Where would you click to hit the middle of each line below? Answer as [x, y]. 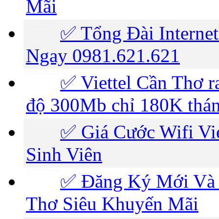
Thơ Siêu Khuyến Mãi [112, 203]
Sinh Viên [64, 154]
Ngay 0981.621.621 [103, 55]
